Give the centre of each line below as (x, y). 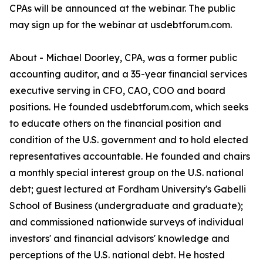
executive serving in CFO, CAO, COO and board (117, 91)
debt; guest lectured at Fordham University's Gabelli (128, 189)
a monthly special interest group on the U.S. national (127, 173)
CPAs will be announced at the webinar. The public (122, 9)
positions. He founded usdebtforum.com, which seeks (129, 107)
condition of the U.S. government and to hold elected (129, 140)
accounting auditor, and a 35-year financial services (128, 74)
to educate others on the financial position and (115, 124)
